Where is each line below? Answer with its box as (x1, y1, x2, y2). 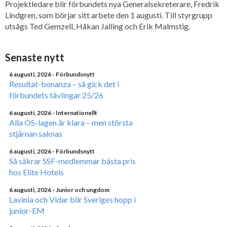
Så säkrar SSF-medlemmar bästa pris (9, 156, 136, 166)
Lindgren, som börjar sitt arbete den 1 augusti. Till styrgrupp (5, 10, 212, 20)
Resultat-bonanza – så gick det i (9, 79, 119, 89)
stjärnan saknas (9, 129, 62, 138)
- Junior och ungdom (52, 186, 109, 194)
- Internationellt (52, 109, 97, 117)
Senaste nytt (5, 51, 64, 63)
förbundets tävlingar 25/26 (9, 90, 103, 100)
